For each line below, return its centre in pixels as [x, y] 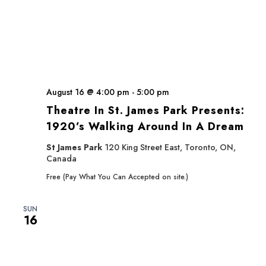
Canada [61, 159]
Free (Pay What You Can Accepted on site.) [117, 177]
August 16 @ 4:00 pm [88, 92]
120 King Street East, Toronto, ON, [170, 147]
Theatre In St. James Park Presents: [145, 110]
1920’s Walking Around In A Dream [145, 126]
